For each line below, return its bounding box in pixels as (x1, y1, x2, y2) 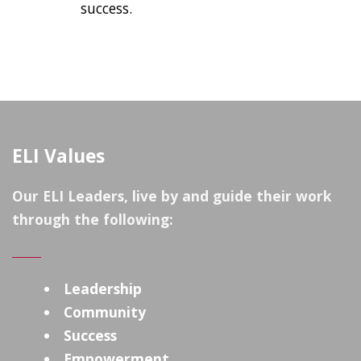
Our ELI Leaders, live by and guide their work (12, 186, 331, 206)
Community (64, 302, 147, 322)
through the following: (12, 210, 173, 230)
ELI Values (12, 143, 105, 169)
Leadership (64, 279, 143, 299)
